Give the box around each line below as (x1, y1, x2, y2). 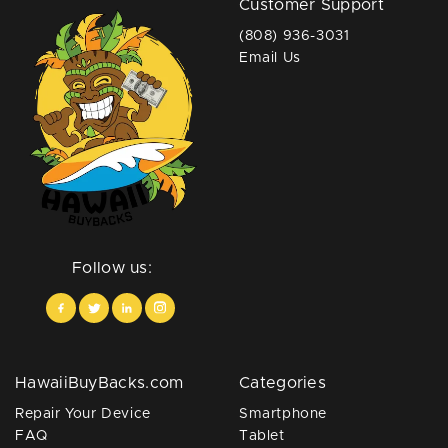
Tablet (239, 428, 285, 443)
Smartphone (239, 406, 327, 421)
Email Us (239, 51, 301, 65)
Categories (239, 374, 326, 391)
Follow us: (72, 259, 152, 276)
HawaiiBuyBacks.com (15, 374, 184, 391)
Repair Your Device (15, 406, 151, 421)
